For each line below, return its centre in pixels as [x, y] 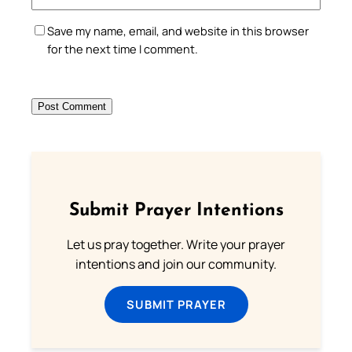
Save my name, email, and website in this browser [178, 30]
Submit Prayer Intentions [176, 211]
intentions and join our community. [176, 264]
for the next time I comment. [123, 48]
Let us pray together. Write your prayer [176, 244]
